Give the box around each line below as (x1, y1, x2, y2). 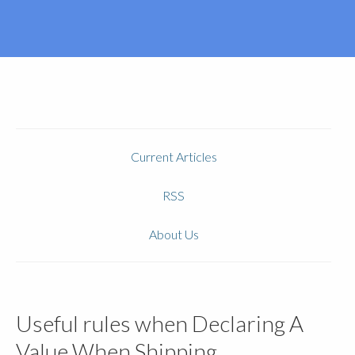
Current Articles (130, 149, 217, 164)
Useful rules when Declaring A (16, 310, 303, 337)
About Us (148, 227, 199, 242)
